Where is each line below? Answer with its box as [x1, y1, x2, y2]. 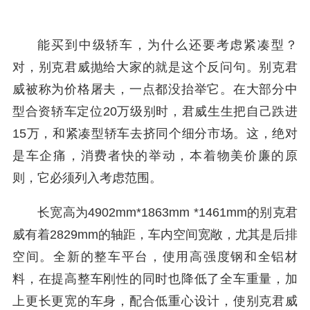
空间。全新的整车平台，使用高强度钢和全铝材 [12, 250, 298, 264]
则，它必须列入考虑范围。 [12, 171, 162, 185]
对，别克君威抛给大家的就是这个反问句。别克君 [12, 60, 298, 74]
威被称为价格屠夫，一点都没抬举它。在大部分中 [12, 82, 298, 96]
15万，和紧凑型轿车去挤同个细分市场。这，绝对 [12, 127, 298, 140]
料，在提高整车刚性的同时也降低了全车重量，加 [12, 272, 298, 286]
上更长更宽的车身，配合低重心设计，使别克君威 [12, 294, 298, 308]
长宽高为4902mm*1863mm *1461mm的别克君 [37, 206, 298, 219]
